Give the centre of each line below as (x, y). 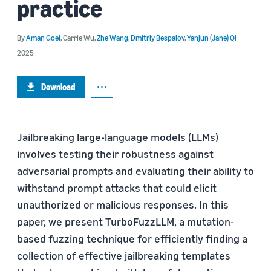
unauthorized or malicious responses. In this (123, 204)
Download (58, 87)
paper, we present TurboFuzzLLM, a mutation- (126, 221)
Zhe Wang (113, 38)
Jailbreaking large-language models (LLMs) (118, 137)
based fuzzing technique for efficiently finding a (132, 238)
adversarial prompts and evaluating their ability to (135, 171)
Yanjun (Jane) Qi (212, 38)
